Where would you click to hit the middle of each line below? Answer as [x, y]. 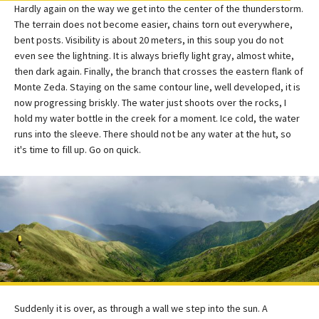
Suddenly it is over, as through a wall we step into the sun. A [141, 309]
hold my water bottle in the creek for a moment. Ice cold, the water [157, 119]
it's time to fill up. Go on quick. [78, 150]
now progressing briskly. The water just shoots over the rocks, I [150, 103]
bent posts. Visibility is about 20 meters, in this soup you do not [149, 40]
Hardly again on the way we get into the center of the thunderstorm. [159, 9]
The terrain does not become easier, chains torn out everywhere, [153, 25]
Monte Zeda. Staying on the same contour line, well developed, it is [157, 87]
